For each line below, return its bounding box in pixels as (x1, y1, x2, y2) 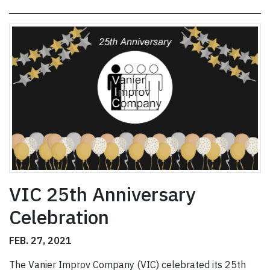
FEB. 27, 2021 (9, 234, 72, 247)
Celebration (9, 204, 109, 230)
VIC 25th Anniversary (9, 181, 195, 207)
